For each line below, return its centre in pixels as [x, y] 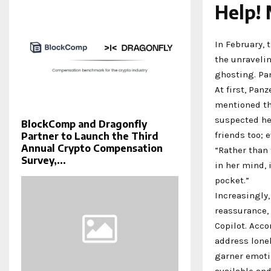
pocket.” [232, 180]
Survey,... [44, 161]
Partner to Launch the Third [90, 136]
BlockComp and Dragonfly [84, 124]
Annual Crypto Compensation [92, 149]
